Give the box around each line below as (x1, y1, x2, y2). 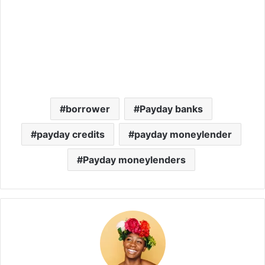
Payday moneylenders (82, 153, 186, 166)
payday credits (36, 128, 105, 140)
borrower (65, 102, 110, 115)
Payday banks (139, 102, 203, 115)
